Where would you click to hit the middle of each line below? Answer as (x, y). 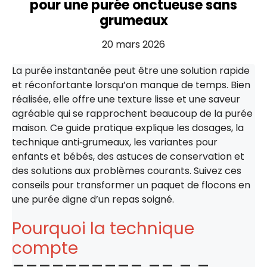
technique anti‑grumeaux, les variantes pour (115, 142)
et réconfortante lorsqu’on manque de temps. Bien (131, 85)
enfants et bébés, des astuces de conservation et (128, 156)
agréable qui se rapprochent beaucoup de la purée (132, 113)
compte (45, 248)
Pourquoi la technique (103, 228)
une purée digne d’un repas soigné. (93, 199)
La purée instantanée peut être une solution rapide (131, 70)
